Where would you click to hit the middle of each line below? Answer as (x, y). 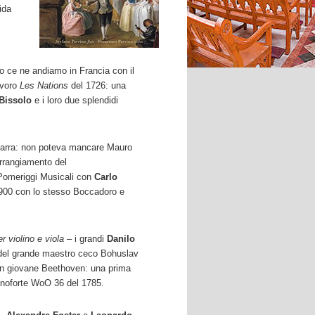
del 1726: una (98, 85)
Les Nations (44, 85)
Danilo (121, 239)
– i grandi (85, 239)
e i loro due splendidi (76, 100)
